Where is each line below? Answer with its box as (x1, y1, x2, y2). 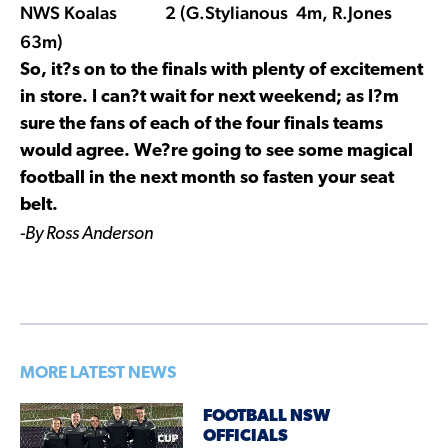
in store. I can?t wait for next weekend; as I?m (20, 87, 399, 107)
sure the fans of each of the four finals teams (20, 114, 383, 134)
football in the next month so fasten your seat (20, 168, 394, 188)
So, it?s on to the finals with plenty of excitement (20, 60, 423, 80)
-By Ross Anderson (20, 224, 153, 244)
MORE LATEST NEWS (20, 364, 176, 382)
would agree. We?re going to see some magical (20, 141, 413, 161)
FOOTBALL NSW (203, 408, 331, 426)
